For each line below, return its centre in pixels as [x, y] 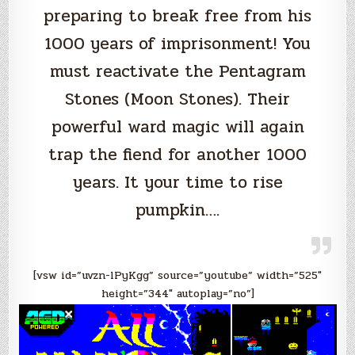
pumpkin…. [177, 210]
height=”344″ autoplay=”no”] [177, 294]
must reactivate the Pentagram [177, 72]
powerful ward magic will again [177, 127]
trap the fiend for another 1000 [177, 155]
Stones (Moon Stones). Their [177, 99]
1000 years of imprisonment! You [177, 44]
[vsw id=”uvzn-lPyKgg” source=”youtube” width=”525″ [177, 276]
